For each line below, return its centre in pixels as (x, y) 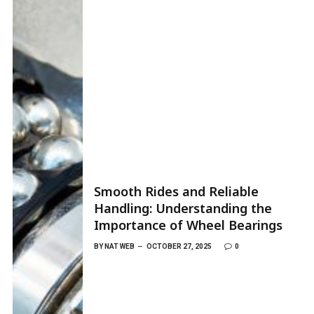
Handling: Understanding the (183, 208)
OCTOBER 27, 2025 (179, 246)
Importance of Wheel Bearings (188, 225)
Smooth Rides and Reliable (176, 191)
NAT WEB (120, 246)
